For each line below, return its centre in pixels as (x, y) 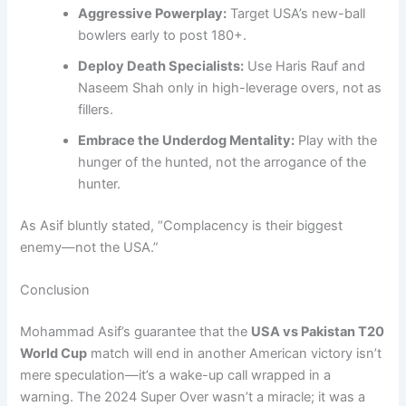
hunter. (100, 184)
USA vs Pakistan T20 (318, 331)
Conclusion (55, 290)
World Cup (54, 353)
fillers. (96, 109)
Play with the (336, 140)
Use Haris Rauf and (305, 66)
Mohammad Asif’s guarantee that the (136, 331)
